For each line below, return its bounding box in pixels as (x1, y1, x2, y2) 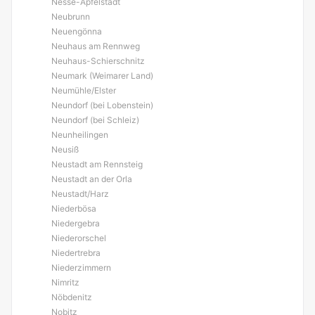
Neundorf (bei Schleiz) (51, 115, 139, 125)
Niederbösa (51, 203, 96, 214)
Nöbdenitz (51, 292, 92, 302)
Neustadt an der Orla (51, 174, 132, 184)
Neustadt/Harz (51, 188, 109, 199)
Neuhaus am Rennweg (51, 41, 140, 51)
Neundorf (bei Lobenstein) (51, 100, 153, 110)
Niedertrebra (51, 247, 101, 258)
